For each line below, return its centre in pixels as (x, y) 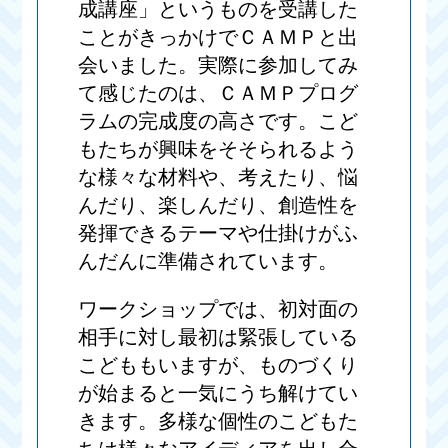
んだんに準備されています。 (208, 261)
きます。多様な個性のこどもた (218, 421)
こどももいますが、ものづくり (218, 365)
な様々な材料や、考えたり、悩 (218, 177)
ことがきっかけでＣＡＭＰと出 (218, 37)
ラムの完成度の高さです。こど (218, 121)
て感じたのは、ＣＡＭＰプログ (218, 93)
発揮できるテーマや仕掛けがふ (218, 233)
